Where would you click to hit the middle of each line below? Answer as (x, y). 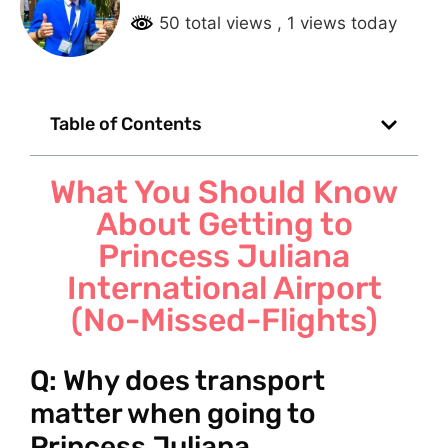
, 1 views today (337, 23)
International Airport (224, 288)
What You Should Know (224, 192)
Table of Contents (126, 124)
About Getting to (224, 224)
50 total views (215, 23)
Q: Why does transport (177, 381)
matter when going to (173, 414)
